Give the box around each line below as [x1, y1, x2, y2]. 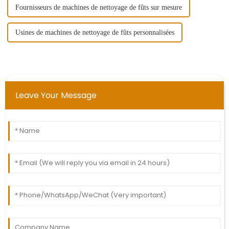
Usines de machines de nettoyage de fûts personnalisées [15, 29, 174, 37]
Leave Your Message [15, 89, 97, 102]
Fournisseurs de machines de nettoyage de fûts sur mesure [15, 4, 182, 12]
